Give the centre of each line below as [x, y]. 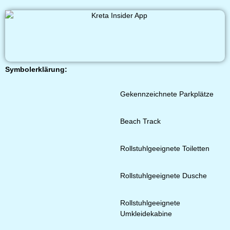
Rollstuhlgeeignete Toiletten [165, 148]
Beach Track [140, 121]
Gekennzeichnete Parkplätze [167, 94]
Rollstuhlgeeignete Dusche [164, 176]
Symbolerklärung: [37, 69]
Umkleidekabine [146, 214]
